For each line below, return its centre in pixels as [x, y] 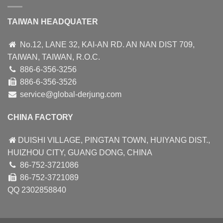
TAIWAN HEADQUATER [53, 22]
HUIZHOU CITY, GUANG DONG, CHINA [80, 152]
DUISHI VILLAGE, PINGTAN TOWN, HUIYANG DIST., [114, 140]
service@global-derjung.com [70, 95]
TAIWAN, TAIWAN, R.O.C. [54, 57]
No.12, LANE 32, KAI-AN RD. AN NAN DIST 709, [106, 45]
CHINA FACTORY [40, 117]
